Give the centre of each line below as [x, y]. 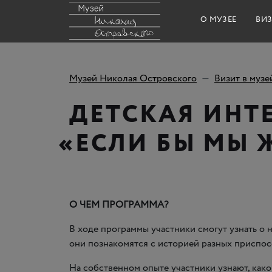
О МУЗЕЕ [219, 19]
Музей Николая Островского [133, 79]
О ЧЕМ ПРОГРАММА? [119, 205]
